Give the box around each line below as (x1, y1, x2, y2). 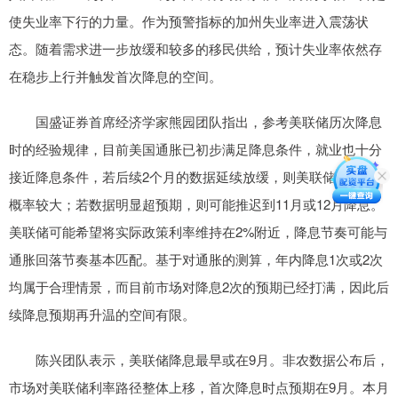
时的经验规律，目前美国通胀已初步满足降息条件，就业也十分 (9, 139, 382, 159)
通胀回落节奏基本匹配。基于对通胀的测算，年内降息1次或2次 (9, 250, 383, 269)
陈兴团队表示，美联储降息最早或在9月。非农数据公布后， (9, 350, 389, 370)
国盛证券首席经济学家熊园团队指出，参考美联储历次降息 (9, 112, 382, 131)
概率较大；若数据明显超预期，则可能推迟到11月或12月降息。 (9, 195, 384, 214)
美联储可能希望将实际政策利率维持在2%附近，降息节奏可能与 (9, 222, 387, 242)
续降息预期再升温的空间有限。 (9, 305, 195, 324)
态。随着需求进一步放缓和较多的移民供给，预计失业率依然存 (9, 39, 382, 59)
